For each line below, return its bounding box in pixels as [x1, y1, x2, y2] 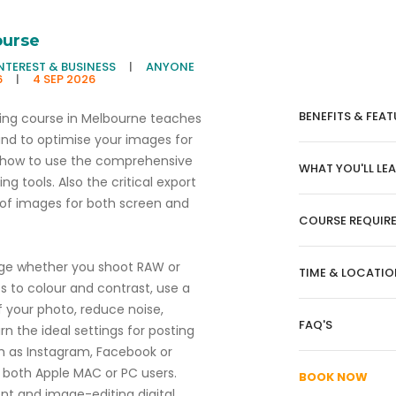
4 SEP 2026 [32, 71, 95, 88]
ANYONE [145, 58, 197, 75]
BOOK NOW [298, 369, 368, 386]
